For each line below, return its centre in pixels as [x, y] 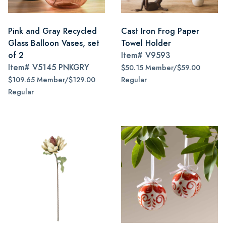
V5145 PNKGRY [61, 67]
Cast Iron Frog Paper [160, 31]
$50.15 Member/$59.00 [161, 68]
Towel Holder [146, 43]
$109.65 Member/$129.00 [52, 80]
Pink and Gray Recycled [52, 31]
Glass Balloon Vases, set [54, 43]
